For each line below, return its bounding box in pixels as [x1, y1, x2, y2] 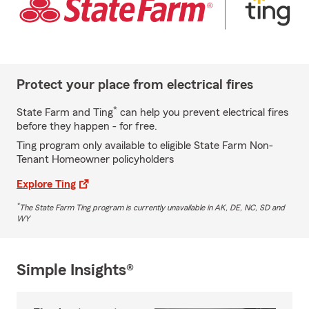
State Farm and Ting [17, 106, 113, 118]
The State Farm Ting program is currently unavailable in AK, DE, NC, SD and [19, 203, 285, 212]
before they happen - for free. [17, 120, 157, 132]
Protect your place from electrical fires [17, 77, 253, 92]
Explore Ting [17, 178, 76, 190]
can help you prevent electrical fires [117, 106, 288, 118]
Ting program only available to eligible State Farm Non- [17, 139, 273, 151]
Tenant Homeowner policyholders [17, 153, 174, 165]
